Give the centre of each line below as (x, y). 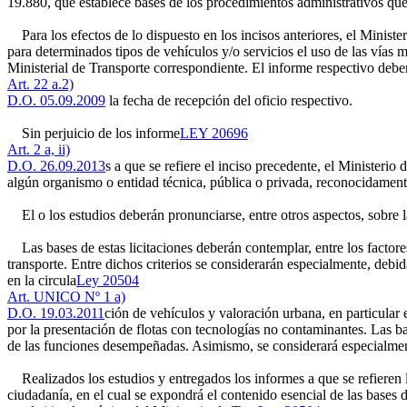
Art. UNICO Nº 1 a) (66, 297)
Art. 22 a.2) (40, 84)
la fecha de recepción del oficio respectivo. (229, 100)
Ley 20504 (108, 280)
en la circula (42, 280)
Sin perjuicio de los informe (94, 133)
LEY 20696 (214, 133)
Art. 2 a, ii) (39, 149)
